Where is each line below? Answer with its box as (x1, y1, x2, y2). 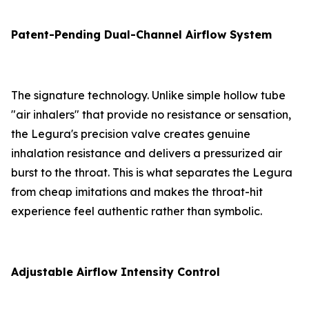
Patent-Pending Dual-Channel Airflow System (11, 28, 272, 42)
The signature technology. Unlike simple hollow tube (11, 88, 286, 103)
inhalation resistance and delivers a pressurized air (11, 146, 282, 161)
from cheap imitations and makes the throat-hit (11, 185, 263, 199)
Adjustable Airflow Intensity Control (11, 265, 220, 279)
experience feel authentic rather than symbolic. (11, 204, 262, 219)
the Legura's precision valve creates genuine (11, 127, 250, 141)
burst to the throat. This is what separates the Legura (11, 166, 292, 180)
